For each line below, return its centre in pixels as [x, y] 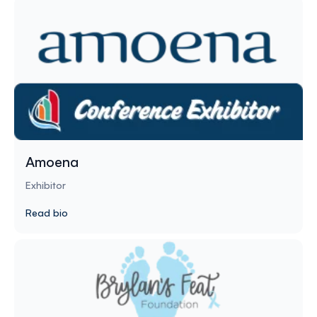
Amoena [52, 161]
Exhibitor [46, 185]
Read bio [47, 212]
